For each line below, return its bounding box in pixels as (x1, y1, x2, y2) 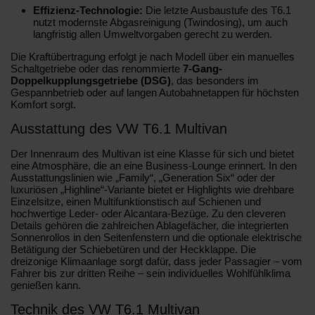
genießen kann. (11, 278, 81, 291)
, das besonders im (171, 74, 259, 86)
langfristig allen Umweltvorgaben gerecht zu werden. (33, 27, 272, 40)
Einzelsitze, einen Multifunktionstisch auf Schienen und (11, 195, 261, 207)
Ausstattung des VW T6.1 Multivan (11, 120, 227, 136)
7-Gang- (183, 62, 222, 75)
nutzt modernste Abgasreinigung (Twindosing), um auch (33, 15, 288, 28)
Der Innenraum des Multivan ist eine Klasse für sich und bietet (11, 147, 294, 160)
